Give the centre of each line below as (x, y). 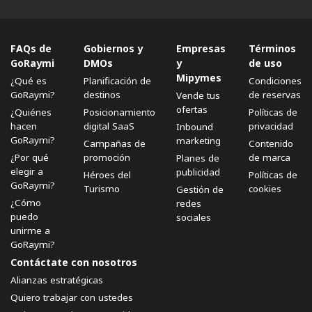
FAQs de (31, 49)
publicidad (198, 172)
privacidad (271, 126)
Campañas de (114, 144)
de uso (265, 63)
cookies (265, 189)
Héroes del (107, 175)
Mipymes (198, 78)
